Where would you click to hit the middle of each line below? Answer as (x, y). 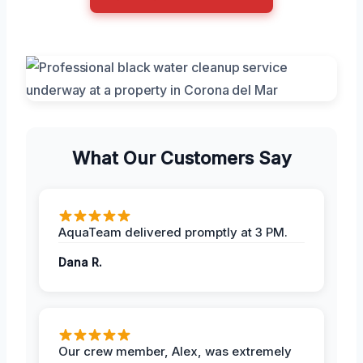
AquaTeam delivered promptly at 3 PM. (173, 232)
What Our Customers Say (181, 158)
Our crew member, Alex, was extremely (175, 351)
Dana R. (80, 262)
